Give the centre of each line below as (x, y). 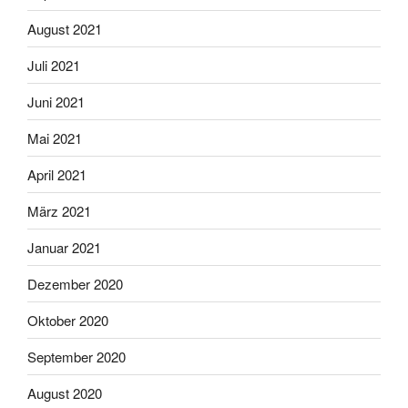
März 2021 (59, 210)
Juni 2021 (56, 101)
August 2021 (65, 28)
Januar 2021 (64, 247)
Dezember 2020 (75, 283)
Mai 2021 (55, 138)
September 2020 (76, 356)
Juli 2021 (54, 65)
